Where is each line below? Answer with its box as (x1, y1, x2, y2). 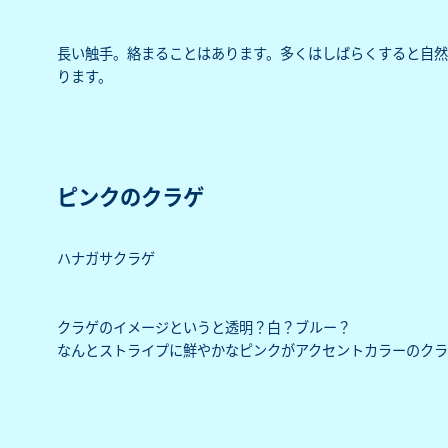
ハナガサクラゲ (56, 247, 155, 268)
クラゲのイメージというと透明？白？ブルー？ (56, 316, 351, 337)
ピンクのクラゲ (56, 179, 204, 211)
